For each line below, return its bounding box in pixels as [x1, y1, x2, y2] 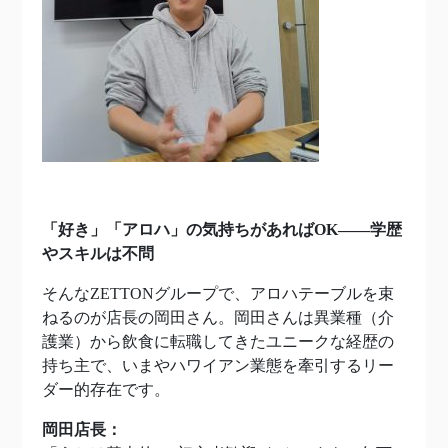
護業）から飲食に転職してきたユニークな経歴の [42, 333, 394, 350]
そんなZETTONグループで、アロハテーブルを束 [42, 285, 394, 302]
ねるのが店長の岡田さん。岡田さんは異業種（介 [42, 309, 394, 326]
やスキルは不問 [42, 245, 154, 262]
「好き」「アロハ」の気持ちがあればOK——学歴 [42, 221, 402, 238]
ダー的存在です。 [42, 381, 170, 398]
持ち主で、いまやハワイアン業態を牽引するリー [42, 357, 394, 374]
